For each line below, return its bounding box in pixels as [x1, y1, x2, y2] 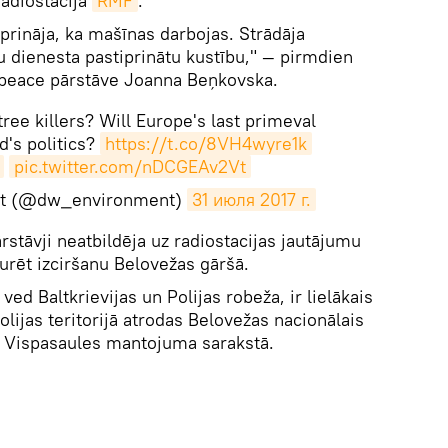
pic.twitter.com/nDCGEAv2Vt [14, 155, 246, 178]
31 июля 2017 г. [191, 188, 311, 211]
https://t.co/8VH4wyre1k [104, 132, 307, 155]
